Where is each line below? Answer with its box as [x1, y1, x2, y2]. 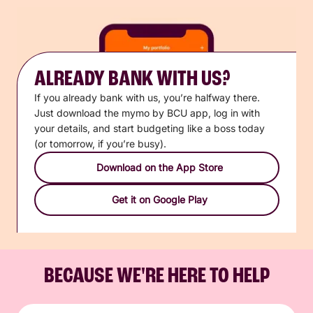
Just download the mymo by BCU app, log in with [34, 107, 260, 119]
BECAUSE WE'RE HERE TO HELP [43, 265, 270, 289]
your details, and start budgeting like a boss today [34, 122, 265, 135]
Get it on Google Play [112, 194, 208, 206]
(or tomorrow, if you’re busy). [34, 138, 166, 150]
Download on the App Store [96, 161, 223, 174]
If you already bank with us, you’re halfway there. [34, 92, 260, 104]
